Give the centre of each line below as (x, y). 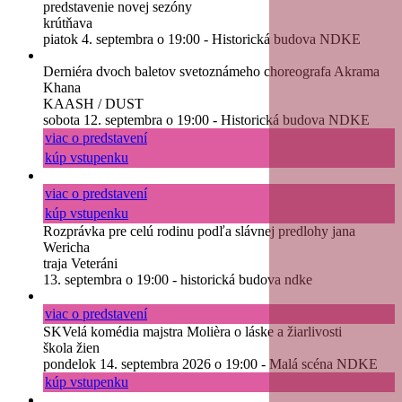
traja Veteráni (80, 263)
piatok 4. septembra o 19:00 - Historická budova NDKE (202, 39)
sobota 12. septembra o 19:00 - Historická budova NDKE (206, 119)
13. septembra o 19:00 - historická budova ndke (178, 279)
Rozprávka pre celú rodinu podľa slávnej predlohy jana (199, 231)
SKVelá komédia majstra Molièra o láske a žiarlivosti (192, 331)
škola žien (71, 347)
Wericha (66, 247)
